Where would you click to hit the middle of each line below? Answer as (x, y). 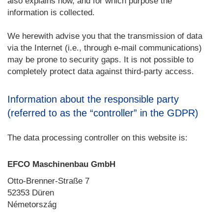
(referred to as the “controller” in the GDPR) (103, 113)
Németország (32, 205)
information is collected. (51, 13)
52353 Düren (31, 193)
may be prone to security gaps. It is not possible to (100, 60)
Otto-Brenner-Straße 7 (48, 181)
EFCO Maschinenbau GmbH (61, 164)
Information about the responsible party (93, 99)
